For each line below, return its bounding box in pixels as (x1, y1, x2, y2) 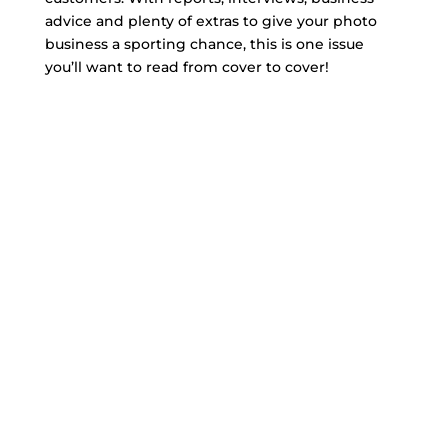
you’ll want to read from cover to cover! (44, 58, 329, 76)
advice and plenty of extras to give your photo (44, 12, 377, 30)
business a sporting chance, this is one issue (44, 35, 364, 53)
